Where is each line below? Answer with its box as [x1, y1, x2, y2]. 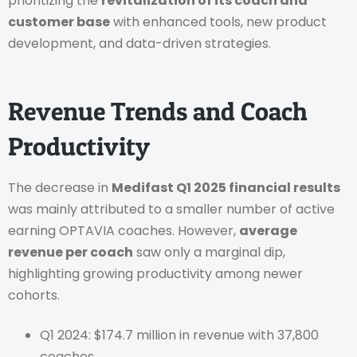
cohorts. [8, 286, 60, 305]
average [239, 222, 297, 241]
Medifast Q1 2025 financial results [112, 178, 340, 198]
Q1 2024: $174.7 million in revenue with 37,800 [40, 325, 319, 344]
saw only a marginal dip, [133, 243, 285, 262]
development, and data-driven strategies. [8, 33, 271, 53]
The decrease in [8, 178, 112, 198]
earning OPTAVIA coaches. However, [8, 222, 239, 241]
